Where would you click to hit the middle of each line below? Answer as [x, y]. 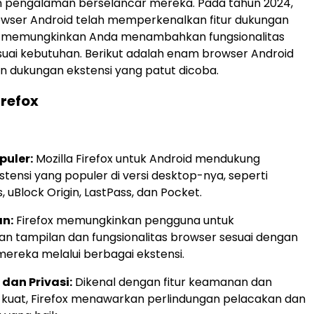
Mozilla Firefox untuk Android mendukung [146, 159]
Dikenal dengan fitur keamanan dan [172, 282]
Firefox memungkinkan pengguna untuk [124, 221]
